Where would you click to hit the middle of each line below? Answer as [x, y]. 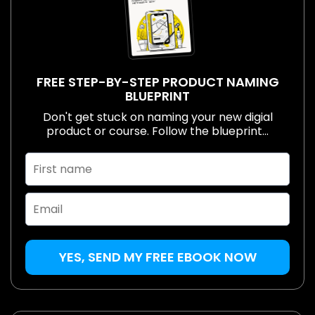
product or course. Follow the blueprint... [157, 131]
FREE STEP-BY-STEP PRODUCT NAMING [157, 82]
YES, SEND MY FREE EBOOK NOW [157, 257]
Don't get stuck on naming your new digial [157, 117]
